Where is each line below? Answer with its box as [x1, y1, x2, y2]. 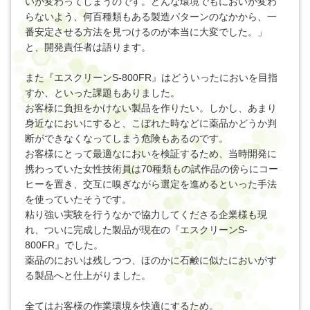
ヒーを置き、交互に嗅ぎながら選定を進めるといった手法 [25, 178, 277, 190]
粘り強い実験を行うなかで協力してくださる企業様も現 [25, 208, 267, 220]
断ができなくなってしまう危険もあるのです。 [25, 132, 228, 144]
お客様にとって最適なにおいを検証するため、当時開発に [25, 147, 277, 159]
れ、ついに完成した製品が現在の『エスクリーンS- [25, 224, 248, 235]
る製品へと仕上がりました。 [25, 269, 151, 281]
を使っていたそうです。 [25, 193, 131, 205]
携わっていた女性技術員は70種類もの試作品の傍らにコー [25, 163, 278, 174]
